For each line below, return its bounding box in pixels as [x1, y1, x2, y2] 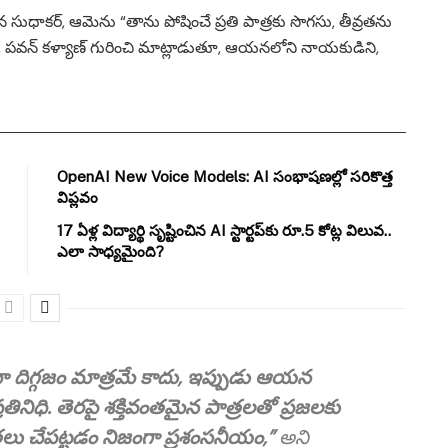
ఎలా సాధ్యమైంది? [57, 243, 165, 261]
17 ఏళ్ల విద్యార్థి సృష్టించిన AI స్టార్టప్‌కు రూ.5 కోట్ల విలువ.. [57, 222, 392, 240]
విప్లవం [57, 189, 99, 207]
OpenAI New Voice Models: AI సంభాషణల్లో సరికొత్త [57, 168, 394, 186]
